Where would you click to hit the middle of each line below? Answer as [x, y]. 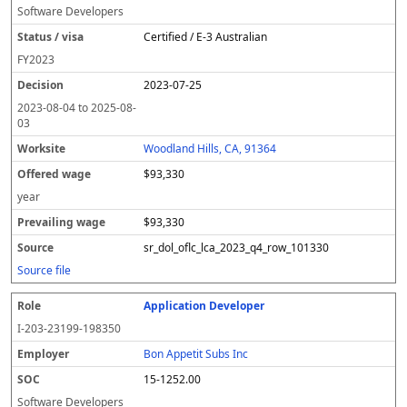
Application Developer [204, 306]
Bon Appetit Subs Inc [196, 354]
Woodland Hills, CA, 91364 [210, 149]
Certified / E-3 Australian [206, 37]
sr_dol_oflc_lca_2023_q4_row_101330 [237, 248]
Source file [44, 270]
